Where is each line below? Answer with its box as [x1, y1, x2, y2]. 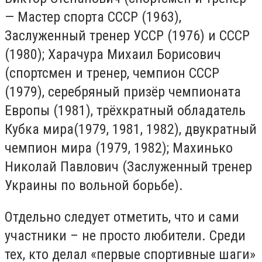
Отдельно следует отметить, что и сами [5, 208, 239, 225]
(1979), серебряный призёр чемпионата [5, 84, 241, 101]
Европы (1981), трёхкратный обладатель [5, 102, 246, 119]
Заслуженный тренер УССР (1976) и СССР [5, 27, 250, 44]
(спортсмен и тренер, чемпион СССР [5, 65, 219, 82]
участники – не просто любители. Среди [5, 227, 246, 244]
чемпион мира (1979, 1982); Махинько [5, 140, 233, 157]
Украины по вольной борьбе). [5, 177, 183, 194]
